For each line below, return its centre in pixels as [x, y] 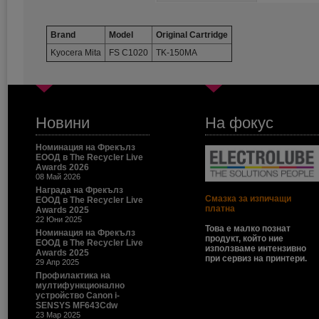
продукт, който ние [244, 239]
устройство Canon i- [78, 296]
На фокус [239, 123]
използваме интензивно [256, 249]
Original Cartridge [192, 35]
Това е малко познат [248, 229]
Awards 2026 [62, 167]
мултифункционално [80, 286]
